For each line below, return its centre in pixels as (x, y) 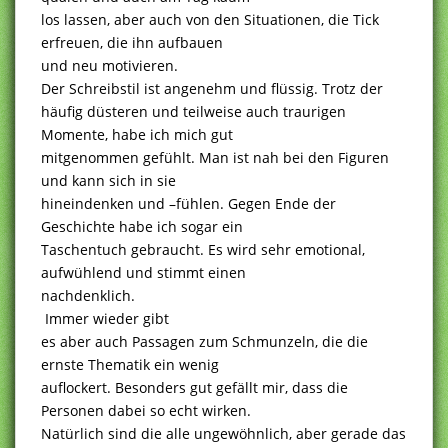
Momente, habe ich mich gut (137, 134)
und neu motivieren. (109, 65)
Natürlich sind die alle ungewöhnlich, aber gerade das (223, 433)
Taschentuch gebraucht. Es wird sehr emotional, (203, 249)
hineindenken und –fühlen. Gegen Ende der (188, 203)
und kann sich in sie (108, 180)
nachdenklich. (88, 295)
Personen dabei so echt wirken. (146, 410)
